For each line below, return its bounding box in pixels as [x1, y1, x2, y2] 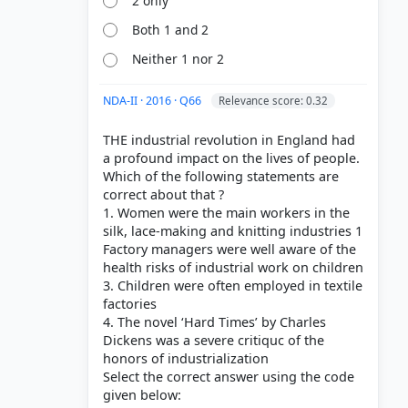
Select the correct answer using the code [103, 368, 354, 386]
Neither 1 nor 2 [132, 50, 225, 68]
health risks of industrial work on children [103, 259, 363, 277]
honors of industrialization [103, 350, 269, 368]
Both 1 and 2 [132, 21, 209, 39]
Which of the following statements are [103, 168, 339, 186]
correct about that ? [103, 186, 224, 204]
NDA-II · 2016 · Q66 [103, 93, 204, 109]
